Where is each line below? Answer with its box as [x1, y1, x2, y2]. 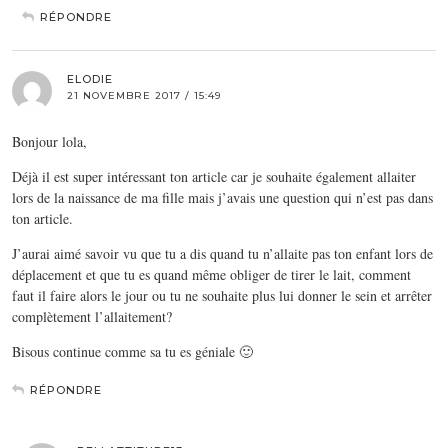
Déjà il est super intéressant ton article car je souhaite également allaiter [12, 166, 416, 186]
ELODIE [67, 71, 113, 86]
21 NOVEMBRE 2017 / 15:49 [67, 88, 221, 102]
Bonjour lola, [12, 131, 87, 151]
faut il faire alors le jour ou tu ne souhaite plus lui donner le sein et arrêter [12, 285, 432, 305]
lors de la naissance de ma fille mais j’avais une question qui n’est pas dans [12, 187, 433, 207]
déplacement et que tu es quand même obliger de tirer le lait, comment [12, 264, 411, 284]
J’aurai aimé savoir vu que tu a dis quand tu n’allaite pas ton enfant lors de [12, 243, 433, 263]
